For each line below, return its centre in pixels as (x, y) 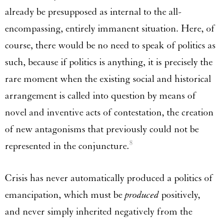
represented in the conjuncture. (67, 146)
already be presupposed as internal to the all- (93, 12)
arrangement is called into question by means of (100, 96)
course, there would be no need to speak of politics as (110, 46)
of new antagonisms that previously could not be (102, 129)
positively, (181, 195)
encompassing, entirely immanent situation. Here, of (110, 29)
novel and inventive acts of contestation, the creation (109, 113)
